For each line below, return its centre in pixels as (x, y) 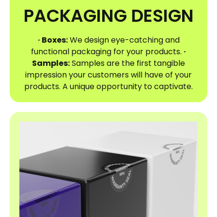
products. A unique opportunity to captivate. (108, 87)
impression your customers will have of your (108, 75)
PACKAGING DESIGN (108, 16)
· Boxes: (53, 40)
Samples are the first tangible (127, 63)
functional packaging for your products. (107, 52)
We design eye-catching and (124, 40)
